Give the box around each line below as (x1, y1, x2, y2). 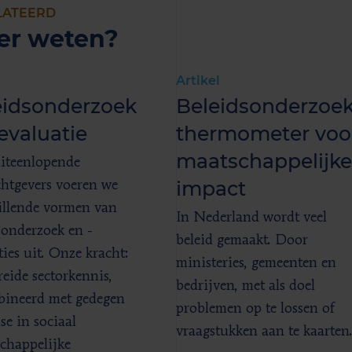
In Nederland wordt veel (175, 211, 327, 225)
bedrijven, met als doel (175, 279, 315, 293)
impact (175, 177, 246, 200)
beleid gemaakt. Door (175, 233, 308, 247)
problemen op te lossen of (175, 302, 335, 316)
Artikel (175, 73, 220, 88)
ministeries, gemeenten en (175, 256, 336, 270)
